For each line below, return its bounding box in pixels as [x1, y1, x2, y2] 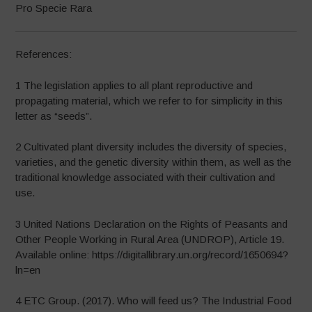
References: [15, 48, 72, 60]
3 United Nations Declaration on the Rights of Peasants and [15, 217, 288, 230]
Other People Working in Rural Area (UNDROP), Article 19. [15, 233, 285, 245]
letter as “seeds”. [15, 109, 93, 122]
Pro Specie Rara [15, 1, 93, 14]
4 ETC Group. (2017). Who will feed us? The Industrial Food [15, 295, 292, 306]
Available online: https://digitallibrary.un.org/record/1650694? [15, 248, 289, 260]
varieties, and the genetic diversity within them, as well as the [15, 156, 292, 168]
